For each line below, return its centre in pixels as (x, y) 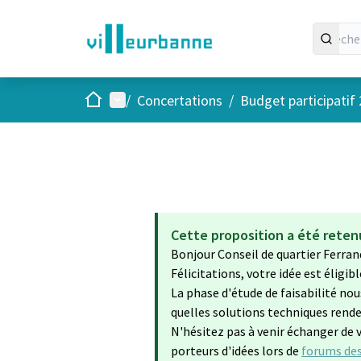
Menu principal (154, 99)
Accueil (104, 99)
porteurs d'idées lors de (236, 351)
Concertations (180, 100)
